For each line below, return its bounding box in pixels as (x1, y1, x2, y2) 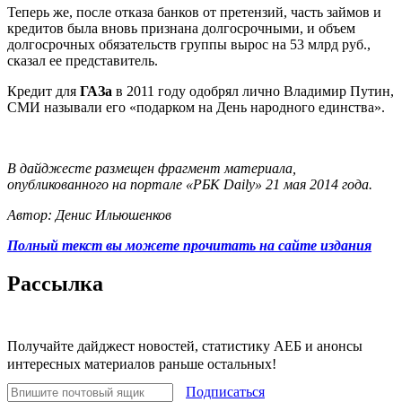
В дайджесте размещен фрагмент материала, (7, 160, 296, 176)
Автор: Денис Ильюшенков (7, 206, 171, 223)
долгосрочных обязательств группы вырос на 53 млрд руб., (7, 36, 371, 52)
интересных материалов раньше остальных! (7, 355, 276, 371)
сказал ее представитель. (7, 52, 158, 68)
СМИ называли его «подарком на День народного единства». (7, 99, 385, 115)
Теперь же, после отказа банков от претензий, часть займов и (7, 4, 381, 20)
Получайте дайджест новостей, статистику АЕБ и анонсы (7, 337, 363, 354)
